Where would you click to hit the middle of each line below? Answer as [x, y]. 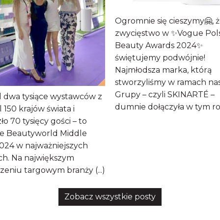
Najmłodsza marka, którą [163, 70]
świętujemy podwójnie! [160, 58]
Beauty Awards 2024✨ [159, 46]
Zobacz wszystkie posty [110, 196]
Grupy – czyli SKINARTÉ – [165, 95]
